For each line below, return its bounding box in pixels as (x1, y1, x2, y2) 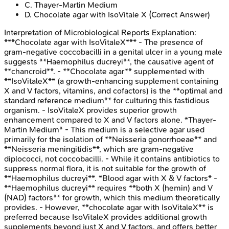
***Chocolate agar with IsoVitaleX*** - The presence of (4, 37, 203, 48)
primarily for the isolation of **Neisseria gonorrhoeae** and (4, 134, 217, 145)
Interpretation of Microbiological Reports (4, 28, 150, 38)
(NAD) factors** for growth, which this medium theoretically (4, 193, 220, 203)
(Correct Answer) (147, 10, 210, 20)
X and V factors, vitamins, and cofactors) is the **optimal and (4, 86, 222, 96)
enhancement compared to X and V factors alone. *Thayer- (4, 115, 216, 125)
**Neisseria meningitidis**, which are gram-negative (4, 144, 194, 154)
